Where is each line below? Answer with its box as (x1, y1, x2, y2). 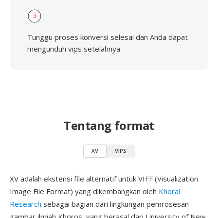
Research (10, 199, 41, 209)
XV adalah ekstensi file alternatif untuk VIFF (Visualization (10, 174, 198, 183)
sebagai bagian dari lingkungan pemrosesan (41, 199, 189, 209)
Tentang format (64, 117, 154, 133)
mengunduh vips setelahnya (27, 44, 120, 54)
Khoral (159, 186, 180, 196)
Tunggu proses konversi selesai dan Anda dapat (27, 32, 188, 42)
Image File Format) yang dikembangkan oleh (10, 186, 159, 196)
